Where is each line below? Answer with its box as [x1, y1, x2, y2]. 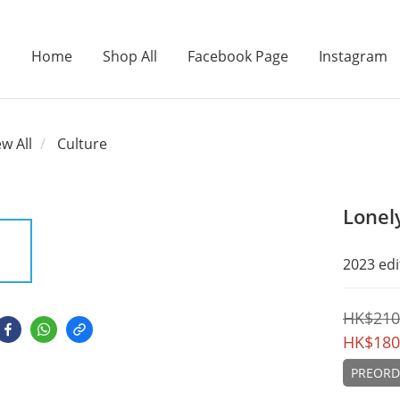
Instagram [318, 46, 387, 66]
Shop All [102, 46, 157, 66]
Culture [57, 134, 107, 154]
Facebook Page [187, 46, 288, 66]
